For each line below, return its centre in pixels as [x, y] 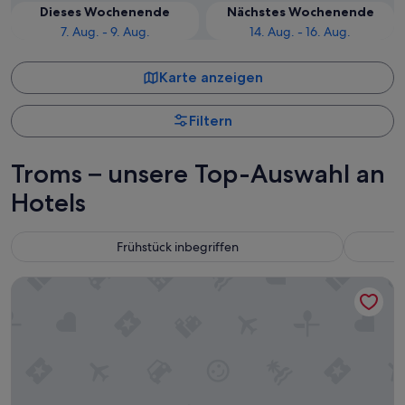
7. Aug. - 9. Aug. [105, 31]
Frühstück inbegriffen [177, 246]
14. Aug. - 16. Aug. [300, 31]
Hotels [48, 202]
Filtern [211, 120]
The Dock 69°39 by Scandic [99, 285]
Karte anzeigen [211, 77]
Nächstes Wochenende [300, 11]
